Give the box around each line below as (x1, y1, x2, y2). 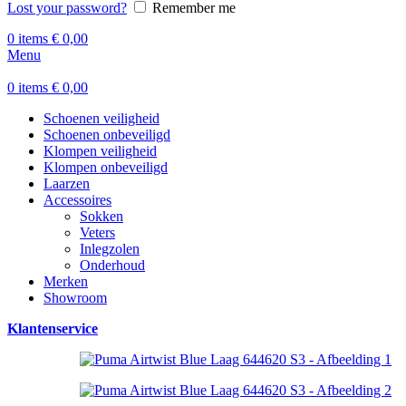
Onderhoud (80, 257, 145, 273)
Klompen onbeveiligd (43, 159, 168, 175)
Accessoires (43, 192, 111, 208)
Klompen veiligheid (43, 143, 157, 159)
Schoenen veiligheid (43, 111, 159, 126)
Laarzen (43, 176, 90, 191)
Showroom (43, 290, 107, 305)
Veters (80, 225, 115, 240)
